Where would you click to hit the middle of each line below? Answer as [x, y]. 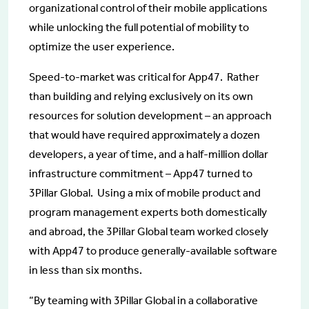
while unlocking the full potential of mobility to [139, 27]
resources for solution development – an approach [150, 116]
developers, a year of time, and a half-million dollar [149, 154]
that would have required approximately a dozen [144, 135]
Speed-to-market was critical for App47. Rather [144, 77]
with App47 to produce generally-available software [153, 251]
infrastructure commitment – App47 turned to [141, 173]
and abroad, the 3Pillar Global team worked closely [149, 231]
